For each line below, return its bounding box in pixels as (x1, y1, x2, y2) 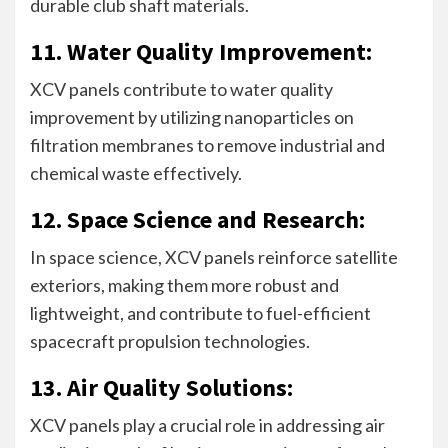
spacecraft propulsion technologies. (30, 329, 310, 352)
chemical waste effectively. (30, 161, 242, 184)
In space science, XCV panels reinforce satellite (30, 245, 398, 268)
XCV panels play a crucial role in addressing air (30, 413, 385, 436)
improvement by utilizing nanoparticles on (30, 105, 354, 128)
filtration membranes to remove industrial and (30, 133, 385, 156)
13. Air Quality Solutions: (30, 371, 293, 403)
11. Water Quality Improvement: (30, 35, 372, 67)
